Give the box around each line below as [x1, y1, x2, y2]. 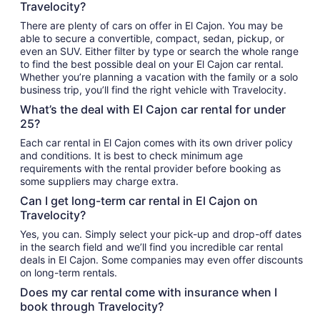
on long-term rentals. [20, 266, 117, 279]
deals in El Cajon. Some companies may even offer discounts [20, 254, 303, 266]
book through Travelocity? [20, 299, 164, 314]
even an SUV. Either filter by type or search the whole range [20, 45, 299, 57]
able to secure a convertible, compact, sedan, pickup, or [20, 32, 237, 44]
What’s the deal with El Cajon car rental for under [20, 102, 286, 116]
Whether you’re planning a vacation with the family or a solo [20, 71, 298, 83]
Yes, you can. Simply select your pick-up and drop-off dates [20, 228, 301, 240]
